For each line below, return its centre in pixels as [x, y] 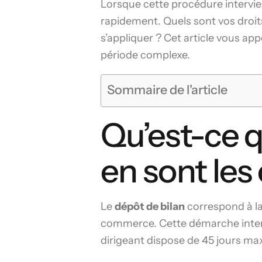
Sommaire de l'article [167, 89]
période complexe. [145, 55]
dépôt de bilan [150, 206]
